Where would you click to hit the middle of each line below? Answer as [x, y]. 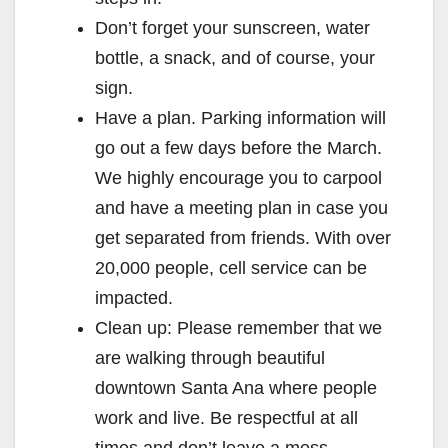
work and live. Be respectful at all [226, 417]
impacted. [134, 297]
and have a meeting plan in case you [241, 207]
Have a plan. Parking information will [240, 117]
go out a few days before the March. [238, 147]
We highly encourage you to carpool [238, 177]
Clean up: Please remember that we [238, 327]
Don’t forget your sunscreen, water [232, 27]
